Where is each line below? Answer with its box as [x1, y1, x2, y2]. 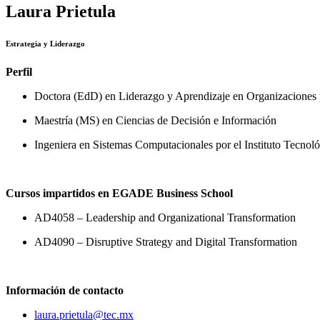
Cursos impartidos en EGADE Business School [6, 186, 233, 199]
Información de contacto [6, 284, 124, 296]
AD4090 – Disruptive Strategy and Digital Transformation [34, 235, 297, 248]
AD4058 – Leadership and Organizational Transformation [34, 211, 296, 224]
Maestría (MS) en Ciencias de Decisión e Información [34, 114, 276, 126]
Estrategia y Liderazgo [6, 39, 85, 48]
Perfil [6, 65, 32, 78]
